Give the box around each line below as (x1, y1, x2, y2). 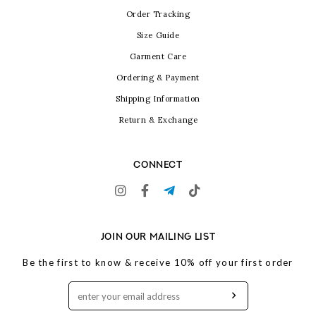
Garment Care (129, 51, 187, 62)
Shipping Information (116, 94, 200, 104)
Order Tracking (126, 9, 190, 20)
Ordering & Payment (116, 73, 200, 83)
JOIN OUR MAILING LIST (100, 231, 216, 242)
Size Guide (136, 30, 180, 41)
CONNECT (133, 159, 183, 170)
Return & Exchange (118, 115, 198, 126)
